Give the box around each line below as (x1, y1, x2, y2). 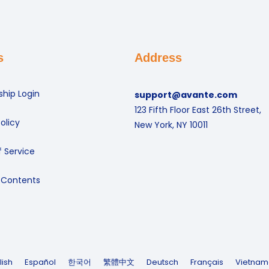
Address (134, 51, 182, 64)
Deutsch (147, 256, 178, 268)
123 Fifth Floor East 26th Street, (134, 104, 261, 116)
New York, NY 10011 (134, 119, 208, 131)
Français (190, 256, 223, 268)
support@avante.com (134, 89, 237, 101)
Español (25, 256, 56, 268)
